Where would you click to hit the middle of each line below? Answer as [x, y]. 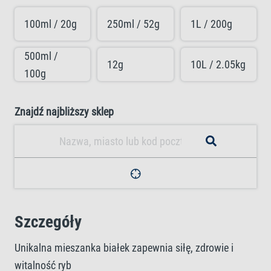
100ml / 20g [51, 24]
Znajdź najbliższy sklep [64, 112]
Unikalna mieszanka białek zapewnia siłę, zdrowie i [124, 248]
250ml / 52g [134, 24]
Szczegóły [48, 222]
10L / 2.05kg [218, 64]
